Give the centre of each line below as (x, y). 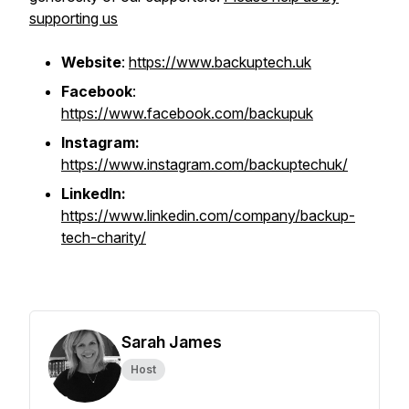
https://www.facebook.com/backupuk (187, 113)
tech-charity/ (104, 237)
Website (91, 62)
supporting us (73, 18)
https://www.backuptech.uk (220, 62)
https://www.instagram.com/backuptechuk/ (204, 164)
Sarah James (172, 342)
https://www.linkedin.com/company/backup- (208, 215)
